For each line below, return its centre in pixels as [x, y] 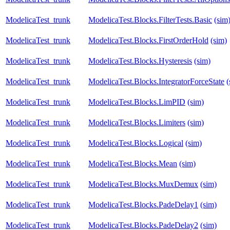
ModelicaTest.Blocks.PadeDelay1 [143, 205]
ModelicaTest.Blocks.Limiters [137, 123]
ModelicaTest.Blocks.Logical [136, 143]
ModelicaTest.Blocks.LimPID [137, 102]
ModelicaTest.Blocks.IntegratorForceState [156, 82]
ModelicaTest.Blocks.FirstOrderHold [148, 41]
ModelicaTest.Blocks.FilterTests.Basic [150, 20]
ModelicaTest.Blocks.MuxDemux [143, 184]
